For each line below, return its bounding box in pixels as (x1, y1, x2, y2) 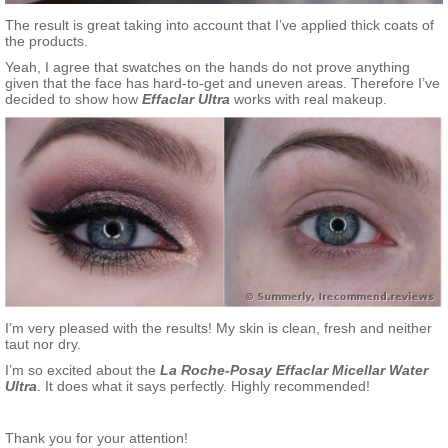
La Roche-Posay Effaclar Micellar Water (160, 362, 428, 379)
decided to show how (5, 91, 142, 108)
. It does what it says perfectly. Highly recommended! (37, 378, 370, 395)
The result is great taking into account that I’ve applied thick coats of (5, 17, 434, 34)
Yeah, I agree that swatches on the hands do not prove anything (5, 59, 410, 76)
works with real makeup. (230, 91, 387, 108)
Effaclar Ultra (142, 91, 230, 108)
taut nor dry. (5, 336, 81, 353)
